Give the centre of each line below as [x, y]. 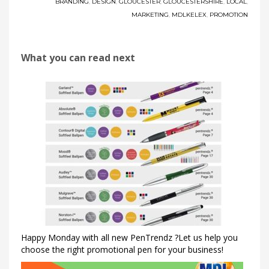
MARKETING [150, 15]
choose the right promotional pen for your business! [122, 250]
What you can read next [78, 58]
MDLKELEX [189, 15]
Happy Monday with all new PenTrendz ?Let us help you [129, 238]
